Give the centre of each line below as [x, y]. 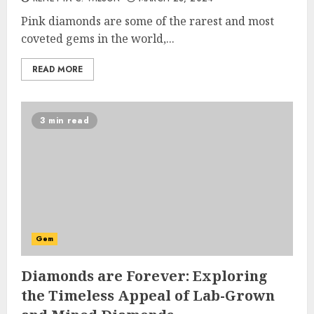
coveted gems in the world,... [98, 39]
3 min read [64, 121]
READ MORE [57, 69]
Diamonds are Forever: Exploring [144, 276]
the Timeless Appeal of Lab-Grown [148, 295]
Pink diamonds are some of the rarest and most [148, 21]
